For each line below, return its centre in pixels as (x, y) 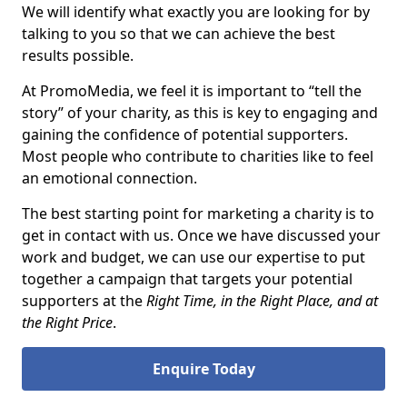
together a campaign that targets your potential (187, 279)
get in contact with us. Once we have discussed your (201, 235)
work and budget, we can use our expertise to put (194, 257)
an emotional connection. (109, 178)
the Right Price (67, 323)
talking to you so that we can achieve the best (179, 34)
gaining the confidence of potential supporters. (185, 134)
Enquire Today (203, 369)
